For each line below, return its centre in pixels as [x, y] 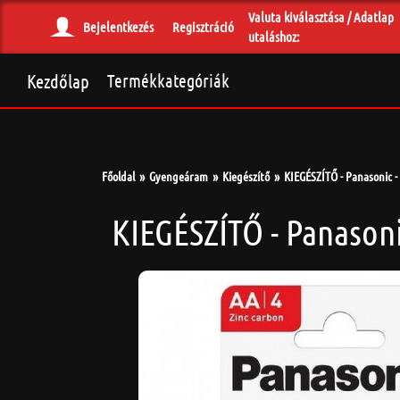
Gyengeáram [179, 176]
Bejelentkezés [118, 27]
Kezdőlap [58, 80]
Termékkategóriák [168, 80]
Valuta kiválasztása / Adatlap [321, 17]
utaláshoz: [274, 37]
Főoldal [118, 176]
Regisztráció [203, 27]
